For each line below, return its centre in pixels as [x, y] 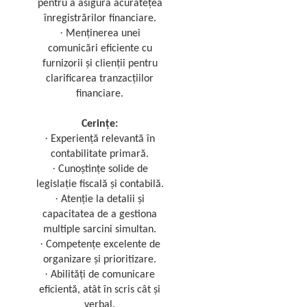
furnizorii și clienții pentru [100, 64]
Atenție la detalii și [103, 199]
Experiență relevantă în [103, 139]
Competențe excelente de [103, 245]
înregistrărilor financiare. [100, 19]
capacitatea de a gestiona [100, 214]
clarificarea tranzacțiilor [100, 79]
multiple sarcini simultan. [100, 230]
